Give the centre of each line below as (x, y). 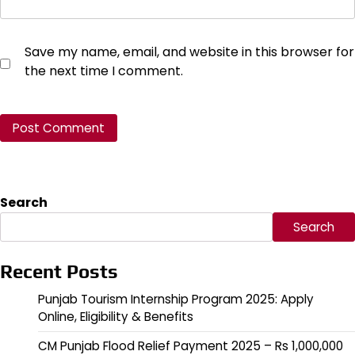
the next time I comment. (104, 71)
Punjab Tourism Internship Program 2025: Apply (176, 299)
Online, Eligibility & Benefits (116, 316)
